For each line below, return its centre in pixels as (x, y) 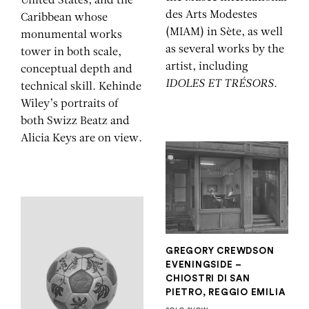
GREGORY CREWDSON (220, 250)
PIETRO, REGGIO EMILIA (226, 292)
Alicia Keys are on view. (81, 139)
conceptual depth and (77, 70)
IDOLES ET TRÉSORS (220, 84)
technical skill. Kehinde (81, 87)
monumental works (71, 35)
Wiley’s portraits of (69, 104)
